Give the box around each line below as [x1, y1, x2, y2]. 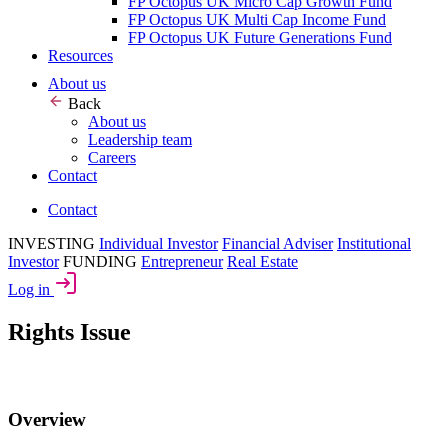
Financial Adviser [222, 234, 333, 252]
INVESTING [8, 234, 95, 252]
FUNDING [63, 252, 137, 270]
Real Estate [227, 252, 298, 270]
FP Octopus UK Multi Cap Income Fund [128, 10, 386, 28]
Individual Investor [99, 234, 218, 252]
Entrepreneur [141, 252, 223, 270]
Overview [8, 408, 86, 430]
